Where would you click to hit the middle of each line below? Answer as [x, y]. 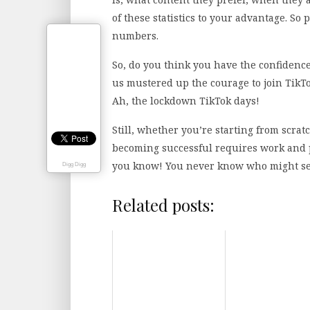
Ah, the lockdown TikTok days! [186, 100]
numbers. [137, 35]
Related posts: [163, 204]
